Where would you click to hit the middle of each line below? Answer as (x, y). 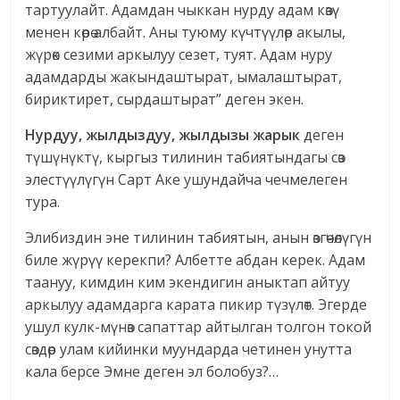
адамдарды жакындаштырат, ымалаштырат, (184, 77)
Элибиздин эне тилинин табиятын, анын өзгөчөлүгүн (199, 238)
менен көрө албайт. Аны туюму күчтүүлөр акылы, (186, 33)
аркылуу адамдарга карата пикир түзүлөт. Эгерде (196, 305)
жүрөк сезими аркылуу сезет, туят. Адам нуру (179, 55)
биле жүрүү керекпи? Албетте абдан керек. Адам (196, 260)
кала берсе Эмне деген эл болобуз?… (152, 372)
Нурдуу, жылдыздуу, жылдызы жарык (163, 135)
